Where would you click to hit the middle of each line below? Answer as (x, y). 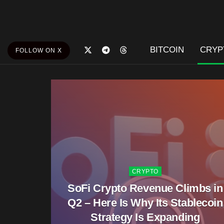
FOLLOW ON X (39, 50)
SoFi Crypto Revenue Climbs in (145, 188)
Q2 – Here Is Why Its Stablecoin (145, 202)
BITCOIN (167, 50)
